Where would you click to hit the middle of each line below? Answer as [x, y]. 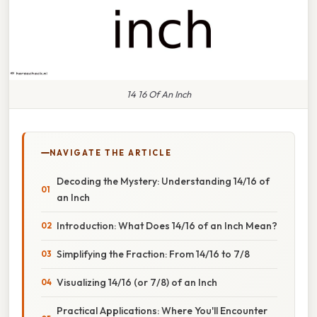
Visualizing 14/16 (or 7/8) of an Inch [137, 282]
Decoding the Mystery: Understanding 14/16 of [163, 181]
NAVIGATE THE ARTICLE [111, 152]
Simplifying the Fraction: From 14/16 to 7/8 [153, 254]
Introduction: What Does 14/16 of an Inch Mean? [167, 225]
